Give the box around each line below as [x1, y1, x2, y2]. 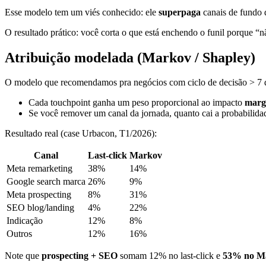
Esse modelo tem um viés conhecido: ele [5, 7, 159, 17]
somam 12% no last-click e [118, 251, 223, 261]
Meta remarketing [7, 163, 72, 174]
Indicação [7, 216, 43, 226]
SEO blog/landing [7, 202, 74, 213]
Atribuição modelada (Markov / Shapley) [5, 49, 255, 65]
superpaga [159, 7, 201, 17]
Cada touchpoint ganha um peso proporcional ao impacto [28, 97, 245, 108]
